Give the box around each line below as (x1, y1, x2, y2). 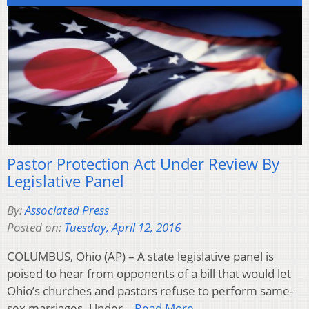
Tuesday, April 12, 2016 (64, 219, 181, 235)
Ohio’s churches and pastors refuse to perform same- (7, 282, 293, 299)
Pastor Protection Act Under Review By (7, 152, 279, 174)
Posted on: (7, 219, 64, 235)
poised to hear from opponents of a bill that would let (7, 265, 291, 281)
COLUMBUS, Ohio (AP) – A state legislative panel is (7, 248, 274, 264)
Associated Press (25, 201, 109, 218)
